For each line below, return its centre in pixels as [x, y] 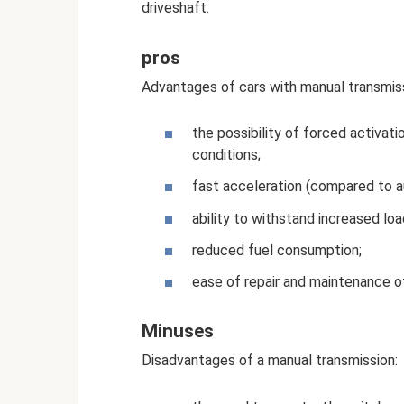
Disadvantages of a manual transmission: [270, 361]
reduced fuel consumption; [277, 250]
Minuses [178, 331]
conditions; [226, 155]
